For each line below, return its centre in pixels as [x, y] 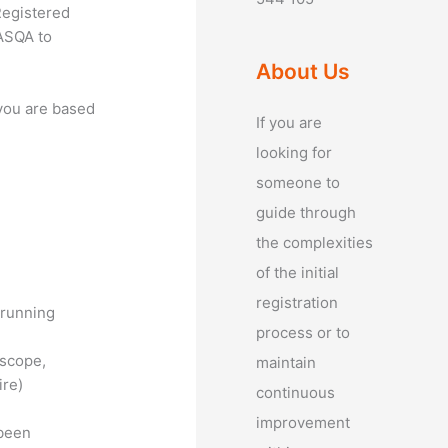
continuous [295, 392]
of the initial [297, 272]
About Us [303, 71]
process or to [303, 332]
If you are [289, 122]
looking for [294, 152]
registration [297, 302]
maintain [286, 362]
